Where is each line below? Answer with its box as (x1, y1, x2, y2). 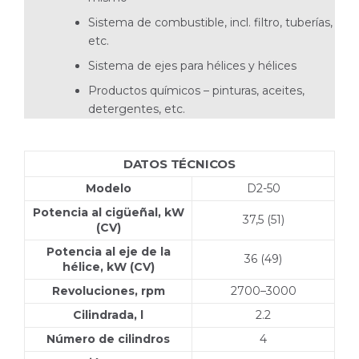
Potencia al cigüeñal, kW (32, 204, 184, 220)
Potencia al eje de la (46, 244, 171, 259)
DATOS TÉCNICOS (123, 155, 236, 171)
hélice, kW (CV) (62, 259, 155, 274)
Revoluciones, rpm (51, 283, 165, 298)
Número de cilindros (46, 331, 170, 346)
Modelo (85, 180, 131, 196)
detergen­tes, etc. (88, 101, 185, 116)
